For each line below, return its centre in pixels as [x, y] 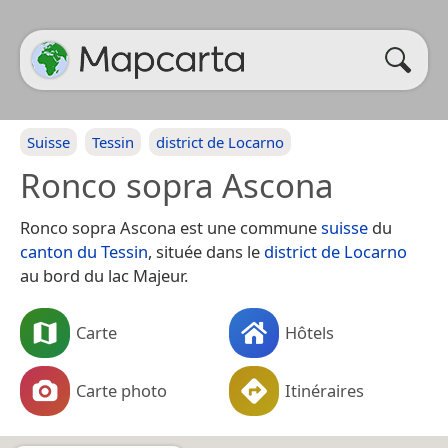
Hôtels [309, 332]
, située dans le [206, 251]
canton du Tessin [84, 251]
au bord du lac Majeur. [104, 275]
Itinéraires [324, 390]
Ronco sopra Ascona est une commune [170, 227]
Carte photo [121, 390]
